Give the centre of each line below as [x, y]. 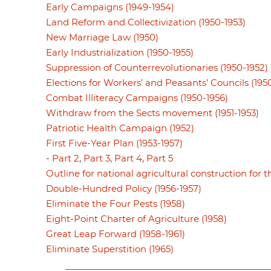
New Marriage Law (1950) [102, 38]
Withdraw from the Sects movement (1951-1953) [152, 113]
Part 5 [160, 158]
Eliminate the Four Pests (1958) [116, 204]
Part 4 [128, 158]
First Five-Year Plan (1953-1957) [114, 143]
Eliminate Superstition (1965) [110, 249]
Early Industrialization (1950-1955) [120, 53]
